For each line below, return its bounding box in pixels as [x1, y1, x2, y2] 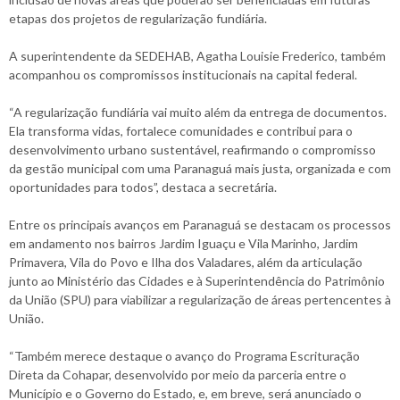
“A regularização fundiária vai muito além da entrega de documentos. [9, 104, 387, 120]
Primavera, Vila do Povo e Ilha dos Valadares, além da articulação [9, 254, 362, 270]
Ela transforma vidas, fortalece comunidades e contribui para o [9, 122, 353, 138]
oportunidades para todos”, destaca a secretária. [9, 179, 277, 195]
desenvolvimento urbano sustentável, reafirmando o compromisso [9, 141, 376, 157]
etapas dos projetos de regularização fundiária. [9, 10, 267, 26]
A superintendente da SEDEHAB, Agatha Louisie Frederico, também [9, 47, 386, 63]
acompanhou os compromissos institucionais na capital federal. [9, 66, 357, 82]
